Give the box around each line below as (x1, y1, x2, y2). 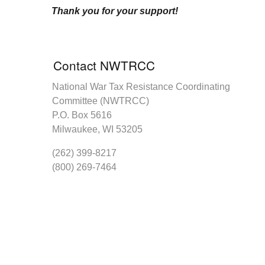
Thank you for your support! (51, 6, 178, 17)
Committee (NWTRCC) (52, 96, 149, 106)
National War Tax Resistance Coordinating (52, 82, 230, 92)
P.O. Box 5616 (52, 110, 112, 121)
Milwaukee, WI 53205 (52, 124, 143, 135)
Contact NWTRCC (53, 56, 155, 75)
